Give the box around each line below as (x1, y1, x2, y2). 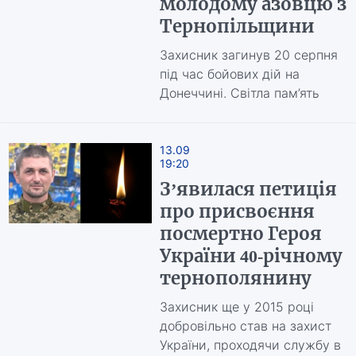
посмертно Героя (159, 222, 322, 245)
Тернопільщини (159, 15, 315, 37)
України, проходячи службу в (159, 337, 341, 353)
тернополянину (159, 267, 311, 289)
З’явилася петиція (159, 178, 337, 200)
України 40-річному (159, 245, 342, 267)
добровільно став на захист (159, 318, 331, 334)
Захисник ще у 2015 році (159, 299, 314, 315)
